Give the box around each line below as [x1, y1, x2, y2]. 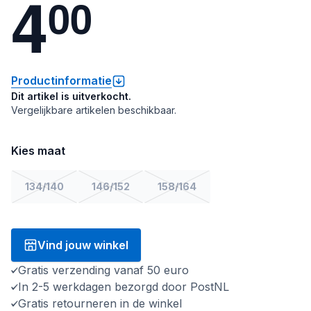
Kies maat [11, 144, 65, 158]
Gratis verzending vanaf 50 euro [18, 263, 189, 277]
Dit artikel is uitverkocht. [11, 90, 131, 102]
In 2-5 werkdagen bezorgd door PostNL [18, 280, 229, 294]
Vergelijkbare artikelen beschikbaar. [11, 104, 176, 116]
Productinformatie [11, 74, 112, 87]
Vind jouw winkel [37, 238, 128, 252]
